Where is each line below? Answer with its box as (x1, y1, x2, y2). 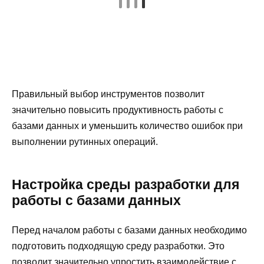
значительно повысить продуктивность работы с (12, 104, 223, 115)
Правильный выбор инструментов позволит (12, 88, 204, 99)
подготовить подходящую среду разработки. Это (12, 240, 225, 251)
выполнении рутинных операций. (12, 136, 158, 147)
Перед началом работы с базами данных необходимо (12, 225, 247, 235)
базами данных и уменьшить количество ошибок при (12, 120, 243, 131)
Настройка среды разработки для (12, 176, 239, 192)
